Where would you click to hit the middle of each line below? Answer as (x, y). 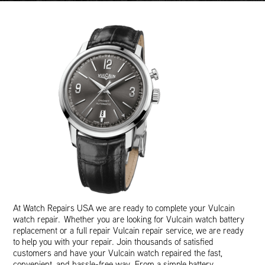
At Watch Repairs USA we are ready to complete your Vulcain (124, 208)
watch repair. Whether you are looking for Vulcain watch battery (129, 219)
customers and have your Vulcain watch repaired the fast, (118, 253)
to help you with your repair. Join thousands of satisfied (114, 242)
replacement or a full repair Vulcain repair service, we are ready (129, 230)
